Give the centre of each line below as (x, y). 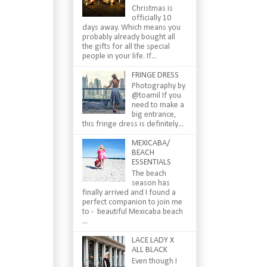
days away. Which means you (131, 27)
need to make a (158, 105)
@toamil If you (156, 96)
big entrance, (154, 115)
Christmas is (152, 8)
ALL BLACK (149, 250)
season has (150, 184)
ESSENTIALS (151, 163)
